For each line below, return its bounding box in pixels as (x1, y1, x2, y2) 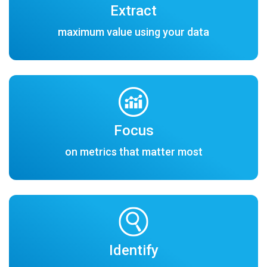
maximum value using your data (58, 25, 209, 38)
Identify (108, 241, 159, 259)
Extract (110, 2, 157, 19)
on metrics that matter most (64, 145, 203, 158)
